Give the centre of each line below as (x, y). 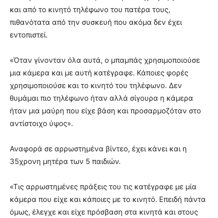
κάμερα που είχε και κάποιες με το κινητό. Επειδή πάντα (108, 200)
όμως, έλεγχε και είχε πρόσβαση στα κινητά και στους (104, 212)
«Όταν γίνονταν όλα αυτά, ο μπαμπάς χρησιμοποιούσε (105, 60)
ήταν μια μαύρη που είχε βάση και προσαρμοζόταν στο (105, 111)
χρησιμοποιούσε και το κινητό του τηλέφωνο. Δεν (96, 86)
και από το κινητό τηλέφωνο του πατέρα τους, (90, 10)
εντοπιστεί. (29, 35)
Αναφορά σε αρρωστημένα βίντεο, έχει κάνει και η (98, 149)
